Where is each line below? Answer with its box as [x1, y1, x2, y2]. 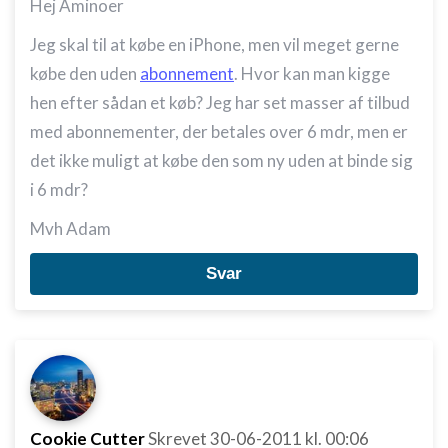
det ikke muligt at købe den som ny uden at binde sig [30, 150, 413, 171]
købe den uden [30, 63, 140, 84]
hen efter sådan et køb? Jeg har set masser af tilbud [30, 92, 410, 113]
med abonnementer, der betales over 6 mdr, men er [30, 121, 408, 142]
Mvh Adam [30, 218, 111, 239]
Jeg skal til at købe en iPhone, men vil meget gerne [30, 34, 399, 55]
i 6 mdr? [30, 179, 88, 200]
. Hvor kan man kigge [234, 63, 390, 84]
